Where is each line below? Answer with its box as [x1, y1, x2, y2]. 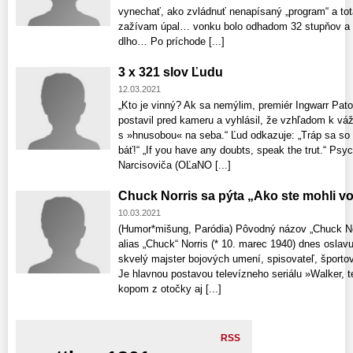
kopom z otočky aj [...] [118, 283, 221, 295]
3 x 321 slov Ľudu [118, 65, 223, 80]
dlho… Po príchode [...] [118, 35, 225, 48]
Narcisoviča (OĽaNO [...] [118, 159, 231, 172]
